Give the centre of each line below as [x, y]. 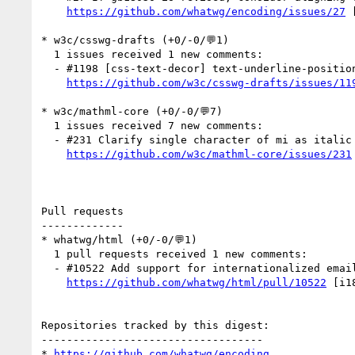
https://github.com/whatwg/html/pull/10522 [197, 282]
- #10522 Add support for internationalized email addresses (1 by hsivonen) [48, 268]
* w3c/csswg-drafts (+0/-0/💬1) [135, 40]
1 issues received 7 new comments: [48, 125]
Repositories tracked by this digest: [155, 325]
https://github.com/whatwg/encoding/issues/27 [206, 11]
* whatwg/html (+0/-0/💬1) [119, 239]
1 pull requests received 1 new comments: [48, 254]
